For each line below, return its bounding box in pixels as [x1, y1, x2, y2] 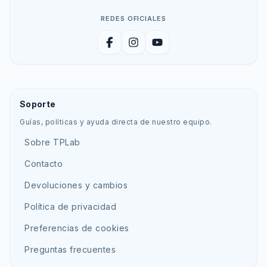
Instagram [132, 42, 176, 54]
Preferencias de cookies [24, 223, 129, 233]
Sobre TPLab [24, 137, 80, 147]
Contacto [24, 159, 63, 169]
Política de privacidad [24, 201, 116, 212]
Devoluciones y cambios [24, 180, 128, 190]
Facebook [108, 42, 153, 54]
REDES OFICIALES [101, 14, 166, 23]
